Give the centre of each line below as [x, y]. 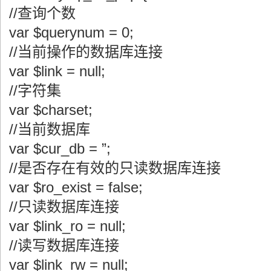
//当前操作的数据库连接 [86, 51]
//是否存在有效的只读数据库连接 [115, 168]
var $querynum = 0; [71, 32]
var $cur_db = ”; [60, 148]
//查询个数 [42, 13]
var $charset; [51, 109]
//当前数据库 [50, 129]
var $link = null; [57, 71]
